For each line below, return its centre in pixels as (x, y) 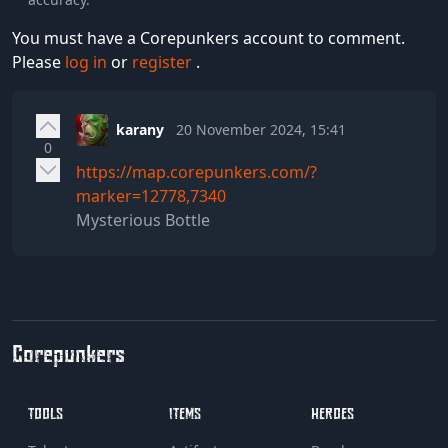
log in (88, 62)
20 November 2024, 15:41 (261, 129)
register (164, 62)
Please (38, 62)
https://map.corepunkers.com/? (196, 171)
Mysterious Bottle (143, 219)
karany (140, 129)
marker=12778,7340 (151, 195)
